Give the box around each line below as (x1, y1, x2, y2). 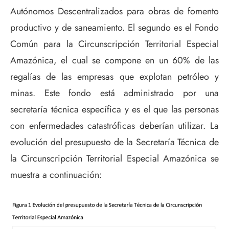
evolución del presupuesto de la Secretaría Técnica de (10, 135, 219, 149)
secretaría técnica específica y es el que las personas (10, 102, 219, 116)
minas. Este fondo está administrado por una (10, 86, 219, 100)
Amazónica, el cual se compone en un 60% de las (10, 53, 219, 67)
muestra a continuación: (10, 168, 102, 181)
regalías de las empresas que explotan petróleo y (10, 70, 219, 83)
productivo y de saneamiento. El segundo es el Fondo (10, 20, 219, 34)
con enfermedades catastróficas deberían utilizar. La (10, 119, 219, 132)
